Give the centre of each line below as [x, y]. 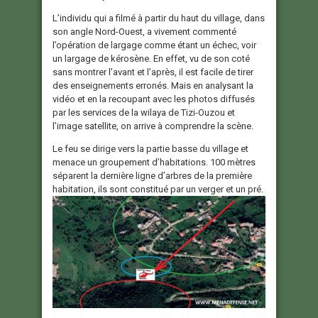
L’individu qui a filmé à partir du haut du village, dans [159, 18]
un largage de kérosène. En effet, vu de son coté [151, 58]
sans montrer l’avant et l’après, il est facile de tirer [153, 72]
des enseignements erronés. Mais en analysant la [153, 85]
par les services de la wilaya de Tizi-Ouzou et [144, 112]
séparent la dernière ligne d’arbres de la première [152, 175]
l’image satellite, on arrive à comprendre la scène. [153, 126]
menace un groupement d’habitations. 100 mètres [154, 162]
